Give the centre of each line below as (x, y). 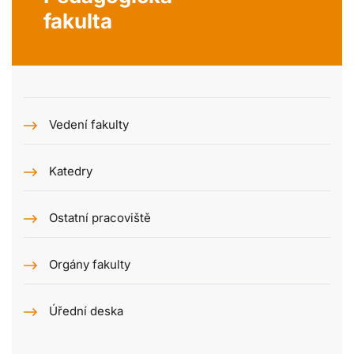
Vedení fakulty (89, 125)
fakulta (78, 21)
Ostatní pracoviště (100, 218)
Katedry (71, 171)
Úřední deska (86, 311)
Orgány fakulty (90, 265)
